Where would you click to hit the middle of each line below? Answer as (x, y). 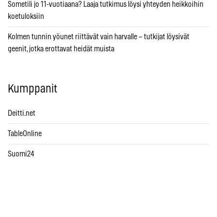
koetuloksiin (26, 17)
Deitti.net (22, 114)
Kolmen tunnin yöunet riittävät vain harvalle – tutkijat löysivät (99, 37)
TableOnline (25, 134)
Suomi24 (21, 154)
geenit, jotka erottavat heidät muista (61, 49)
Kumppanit (32, 89)
